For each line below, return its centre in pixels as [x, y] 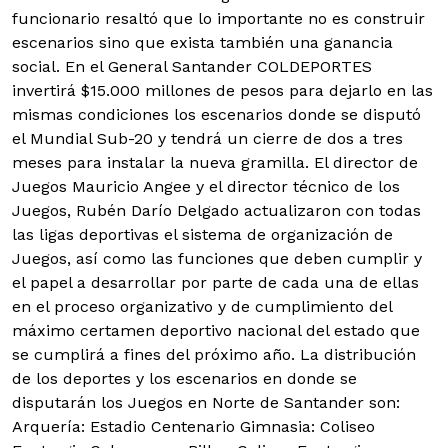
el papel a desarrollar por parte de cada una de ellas [215, 282]
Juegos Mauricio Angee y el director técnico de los [206, 186]
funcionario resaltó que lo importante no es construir [218, 18]
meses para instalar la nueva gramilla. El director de [215, 162]
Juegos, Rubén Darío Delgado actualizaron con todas [216, 210]
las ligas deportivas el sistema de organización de [202, 234]
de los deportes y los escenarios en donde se [184, 378]
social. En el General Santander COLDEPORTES [192, 66]
